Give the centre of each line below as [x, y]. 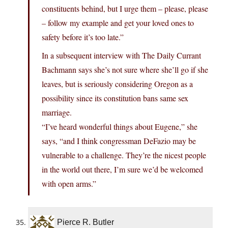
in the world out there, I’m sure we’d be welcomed [122, 169]
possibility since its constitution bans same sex [115, 98]
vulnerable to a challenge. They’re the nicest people [124, 155]
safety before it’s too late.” [83, 37]
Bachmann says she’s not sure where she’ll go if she [125, 70]
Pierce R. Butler [85, 222]
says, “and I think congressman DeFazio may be [119, 141]
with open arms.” [69, 184]
